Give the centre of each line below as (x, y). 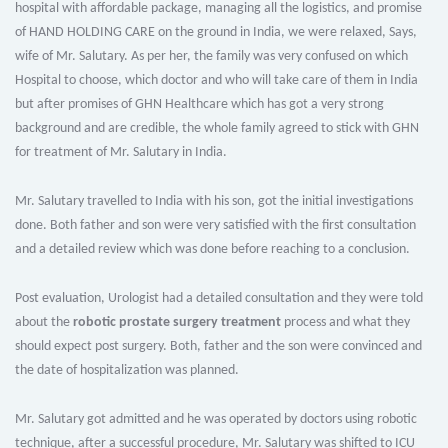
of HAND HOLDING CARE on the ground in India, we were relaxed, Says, (216, 33)
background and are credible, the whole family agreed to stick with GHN (217, 129)
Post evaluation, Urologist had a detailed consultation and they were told (219, 299)
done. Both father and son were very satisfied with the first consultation (215, 226)
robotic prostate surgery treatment (177, 323)
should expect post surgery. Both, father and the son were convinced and (218, 347)
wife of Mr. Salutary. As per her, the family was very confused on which (211, 57)
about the (44, 323)
